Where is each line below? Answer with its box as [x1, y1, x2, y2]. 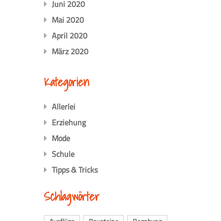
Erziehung [51, 116, 86, 129]
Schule [51, 148, 74, 160]
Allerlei [51, 101, 75, 113]
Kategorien [43, 73, 89, 92]
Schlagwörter [43, 187, 100, 206]
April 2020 [51, 30, 87, 42]
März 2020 [51, 45, 88, 58]
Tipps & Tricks [51, 164, 98, 176]
